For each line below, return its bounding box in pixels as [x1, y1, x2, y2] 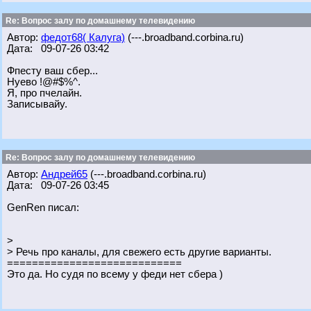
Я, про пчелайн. [7, 87, 82, 99]
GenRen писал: [7, 202, 79, 213]
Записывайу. [7, 99, 67, 110]
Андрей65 [41, 169, 87, 180]
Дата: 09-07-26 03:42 [7, 43, 109, 54]
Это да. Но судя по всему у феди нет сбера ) [7, 269, 223, 280]
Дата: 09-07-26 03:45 [7, 180, 109, 191]
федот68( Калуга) [41, 32, 125, 43]
